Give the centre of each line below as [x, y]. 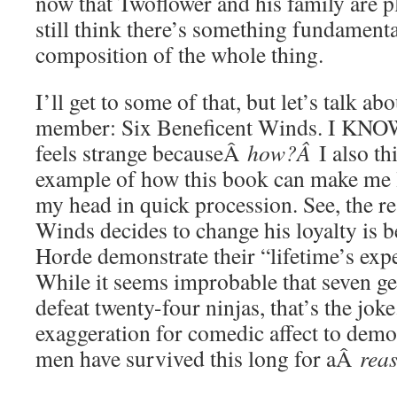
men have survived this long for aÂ [198, 358]
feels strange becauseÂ [141, 152]
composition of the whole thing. [179, 54]
